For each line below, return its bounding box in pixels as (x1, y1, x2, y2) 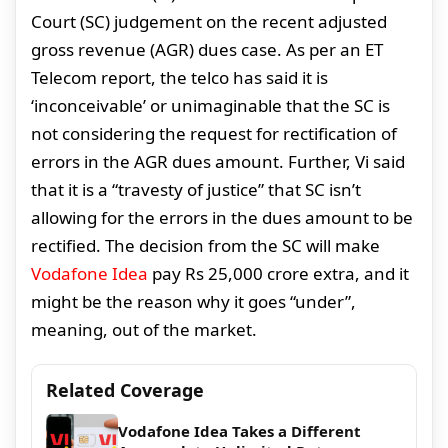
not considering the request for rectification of (31, 122, 397, 146)
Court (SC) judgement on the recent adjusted (31, 10, 387, 34)
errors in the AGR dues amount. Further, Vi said (31, 150, 405, 174)
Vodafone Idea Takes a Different (118, 421, 361, 442)
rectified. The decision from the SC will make (31, 234, 380, 258)
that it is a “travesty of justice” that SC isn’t (31, 178, 361, 202)
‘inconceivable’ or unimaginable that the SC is (31, 94, 390, 118)
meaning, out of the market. (31, 318, 257, 342)
